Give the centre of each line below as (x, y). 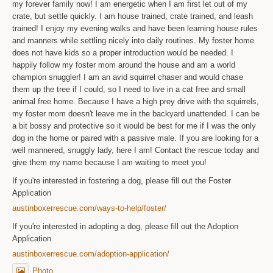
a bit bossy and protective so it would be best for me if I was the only (134, 126)
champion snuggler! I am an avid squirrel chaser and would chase (128, 77)
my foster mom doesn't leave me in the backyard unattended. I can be (136, 113)
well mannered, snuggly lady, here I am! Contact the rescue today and (136, 150)
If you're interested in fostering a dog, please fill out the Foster (122, 180)
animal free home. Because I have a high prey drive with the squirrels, (136, 101)
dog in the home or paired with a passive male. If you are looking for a (136, 138)
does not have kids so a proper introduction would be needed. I (123, 52)
